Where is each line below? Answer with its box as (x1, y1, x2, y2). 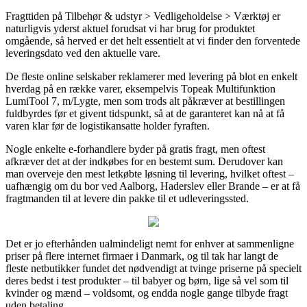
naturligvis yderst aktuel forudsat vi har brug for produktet (5, 22, 255, 34)
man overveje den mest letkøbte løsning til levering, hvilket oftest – (5, 167, 294, 180)
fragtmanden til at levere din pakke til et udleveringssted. (5, 192, 249, 204)
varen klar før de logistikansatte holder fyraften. (5, 119, 210, 132)
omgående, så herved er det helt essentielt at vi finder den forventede (5, 34, 300, 47)
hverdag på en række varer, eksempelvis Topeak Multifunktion (5, 82, 275, 95)
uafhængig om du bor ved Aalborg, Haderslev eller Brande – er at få (5, 180, 300, 192)
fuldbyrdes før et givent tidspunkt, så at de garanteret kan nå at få (5, 107, 284, 119)
